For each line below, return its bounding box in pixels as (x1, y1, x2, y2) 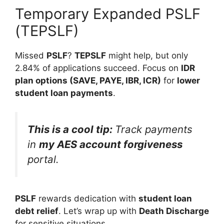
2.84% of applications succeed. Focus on (15, 62, 181, 73)
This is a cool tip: (27, 123, 115, 136)
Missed (15, 50, 46, 60)
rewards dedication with (36, 193, 138, 203)
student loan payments (15, 87, 113, 98)
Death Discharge (139, 205, 209, 216)
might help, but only (106, 50, 188, 60)
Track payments (115, 123, 192, 136)
